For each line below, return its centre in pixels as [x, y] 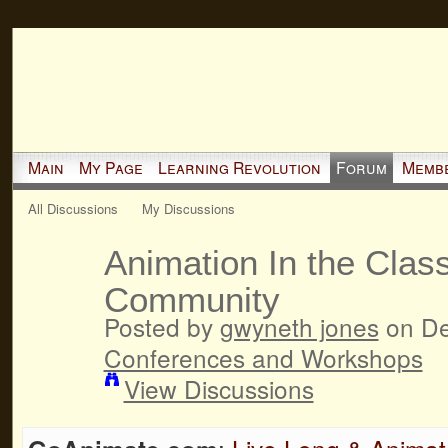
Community [191, 299]
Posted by [161, 326]
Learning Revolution [239, 167]
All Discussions [72, 208]
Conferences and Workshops [263, 357]
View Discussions [218, 388]
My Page [110, 167]
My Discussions [189, 208]
